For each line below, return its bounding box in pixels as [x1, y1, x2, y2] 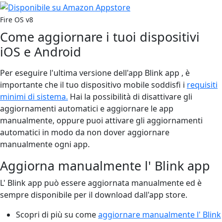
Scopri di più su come [16, 209, 98, 220]
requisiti [187, 79, 218, 90]
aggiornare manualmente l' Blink [98, 209, 221, 220]
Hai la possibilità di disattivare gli [68, 91, 192, 102]
